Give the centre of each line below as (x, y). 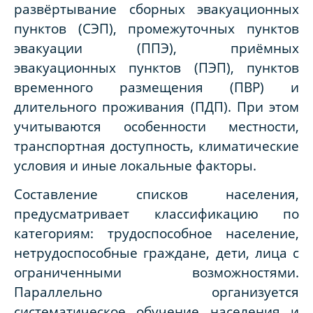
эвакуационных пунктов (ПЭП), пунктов (156, 68)
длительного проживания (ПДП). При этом (156, 107)
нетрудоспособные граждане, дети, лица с (156, 253)
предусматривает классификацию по (156, 214)
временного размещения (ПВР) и (156, 87)
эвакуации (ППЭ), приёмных (156, 48)
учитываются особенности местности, (156, 126)
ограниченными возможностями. (156, 272)
